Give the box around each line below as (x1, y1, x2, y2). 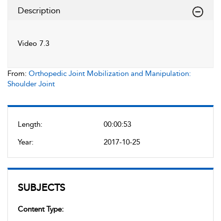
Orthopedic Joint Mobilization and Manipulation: (29, 69, 191, 78)
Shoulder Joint (7, 79, 55, 88)
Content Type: (18, 205, 64, 214)
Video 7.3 (18, 39, 49, 48)
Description (18, 5, 60, 15)
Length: (18, 120, 42, 129)
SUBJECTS (18, 182, 65, 193)
